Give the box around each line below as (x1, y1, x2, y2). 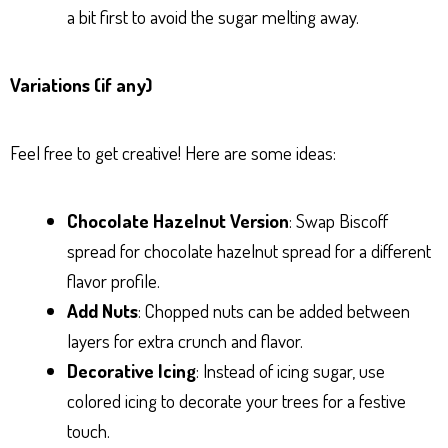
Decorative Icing (67, 358, 196, 384)
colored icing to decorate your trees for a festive (67, 388, 406, 414)
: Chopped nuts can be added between (138, 298, 410, 324)
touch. (67, 418, 110, 444)
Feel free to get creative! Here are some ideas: (10, 140, 336, 166)
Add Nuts (67, 298, 138, 324)
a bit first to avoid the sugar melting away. (67, 4, 359, 30)
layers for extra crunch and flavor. (67, 328, 303, 354)
